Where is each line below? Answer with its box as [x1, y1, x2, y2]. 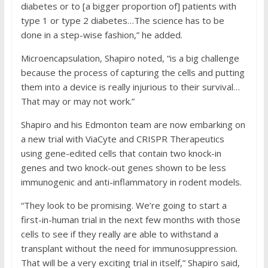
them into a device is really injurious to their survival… [20, 81, 240, 93]
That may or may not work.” [20, 95, 135, 107]
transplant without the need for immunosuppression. [20, 242, 237, 254]
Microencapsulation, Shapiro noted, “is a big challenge [20, 52, 239, 64]
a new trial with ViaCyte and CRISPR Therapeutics [20, 133, 224, 145]
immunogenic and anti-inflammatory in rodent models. [20, 176, 242, 188]
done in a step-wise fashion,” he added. [20, 29, 182, 41]
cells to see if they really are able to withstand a [20, 228, 218, 240]
